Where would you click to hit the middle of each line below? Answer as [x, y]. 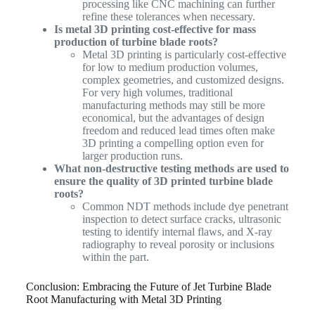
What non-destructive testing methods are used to [171, 168]
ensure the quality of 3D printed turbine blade [163, 181]
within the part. [115, 257]
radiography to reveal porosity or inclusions [178, 244]
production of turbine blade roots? [136, 41]
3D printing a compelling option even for [173, 143]
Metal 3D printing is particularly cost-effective [184, 54]
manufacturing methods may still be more [173, 105]
